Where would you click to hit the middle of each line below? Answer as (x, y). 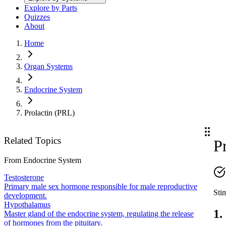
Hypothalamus (27, 204)
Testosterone (24, 177)
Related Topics (33, 141)
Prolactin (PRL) (49, 113)
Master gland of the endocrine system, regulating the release (99, 213)
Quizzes (37, 17)
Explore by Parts (51, 8)
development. (25, 195)
